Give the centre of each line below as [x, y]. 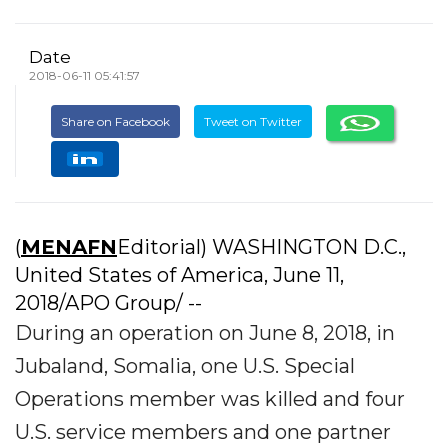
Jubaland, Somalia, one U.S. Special [185, 366]
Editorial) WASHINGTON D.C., [261, 247]
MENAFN [69, 247]
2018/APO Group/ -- [108, 303]
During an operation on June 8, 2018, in [205, 333]
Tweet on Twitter [253, 122]
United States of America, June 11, [179, 275]
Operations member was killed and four [210, 399]
